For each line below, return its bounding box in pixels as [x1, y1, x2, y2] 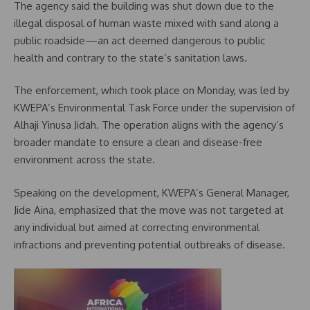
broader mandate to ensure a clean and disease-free [14, 136, 262, 149]
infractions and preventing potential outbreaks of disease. [14, 237, 285, 251]
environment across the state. [14, 153, 155, 166]
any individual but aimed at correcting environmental [14, 220, 259, 234]
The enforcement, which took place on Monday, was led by [14, 84, 289, 97]
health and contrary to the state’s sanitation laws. [14, 51, 247, 64]
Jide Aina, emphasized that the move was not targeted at [14, 203, 284, 217]
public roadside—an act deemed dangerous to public [14, 33, 265, 47]
